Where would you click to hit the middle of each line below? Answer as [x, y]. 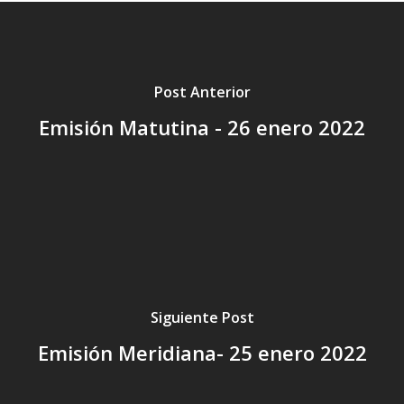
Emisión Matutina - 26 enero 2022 [202, 127]
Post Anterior [202, 92]
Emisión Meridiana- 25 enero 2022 [202, 352]
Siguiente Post [202, 317]
